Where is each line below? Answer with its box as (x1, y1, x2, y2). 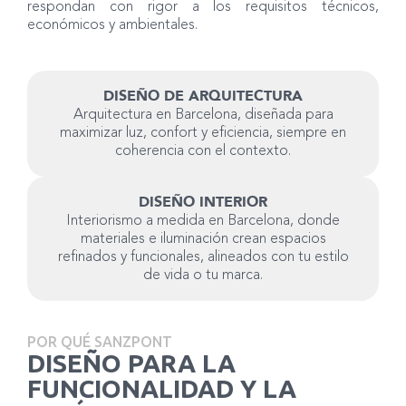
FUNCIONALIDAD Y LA (27, 374, 296, 403)
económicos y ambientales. (27, 18, 198, 34)
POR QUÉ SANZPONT (27, 333, 172, 351)
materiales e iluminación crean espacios (80, 232, 326, 247)
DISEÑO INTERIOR (139, 192, 267, 213)
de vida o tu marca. (143, 268, 263, 284)
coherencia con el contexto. (115, 144, 291, 159)
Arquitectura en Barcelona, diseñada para (72, 108, 333, 123)
